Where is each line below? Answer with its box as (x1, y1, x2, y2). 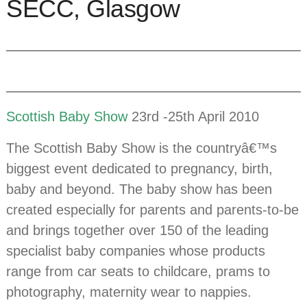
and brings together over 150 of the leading (6, 222, 269, 238)
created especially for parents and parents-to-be (6, 201, 299, 217)
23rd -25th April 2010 (127, 108, 260, 124)
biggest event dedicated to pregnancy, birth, (6, 160, 273, 176)
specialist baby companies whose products (6, 243, 266, 258)
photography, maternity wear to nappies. (6, 284, 252, 299)
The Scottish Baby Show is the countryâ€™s (6, 140, 278, 156)
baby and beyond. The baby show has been (6, 181, 273, 197)
